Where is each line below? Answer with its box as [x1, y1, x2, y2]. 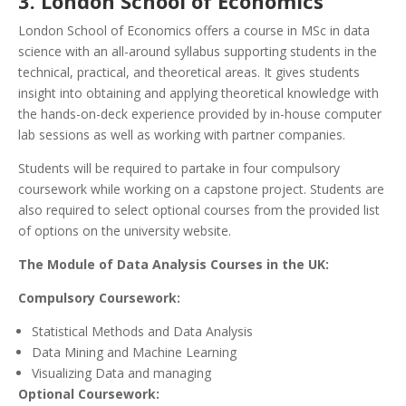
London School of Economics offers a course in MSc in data [18, 22, 370, 40]
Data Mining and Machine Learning [32, 343, 237, 362]
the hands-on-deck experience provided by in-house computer [18, 105, 382, 123]
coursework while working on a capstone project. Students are [18, 180, 384, 198]
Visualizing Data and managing [32, 364, 211, 382]
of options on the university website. [18, 222, 231, 240]
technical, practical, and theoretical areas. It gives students [18, 63, 360, 82]
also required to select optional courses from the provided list [18, 201, 380, 219]
